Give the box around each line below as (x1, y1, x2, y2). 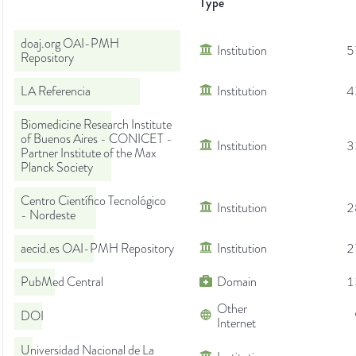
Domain (217, 273, 257, 292)
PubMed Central (21, 273, 103, 292)
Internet (217, 315, 256, 333)
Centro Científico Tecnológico (21, 192, 166, 211)
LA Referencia (21, 83, 91, 101)
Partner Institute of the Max (21, 145, 157, 163)
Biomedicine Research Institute (21, 116, 172, 134)
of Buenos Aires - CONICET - (21, 130, 172, 149)
